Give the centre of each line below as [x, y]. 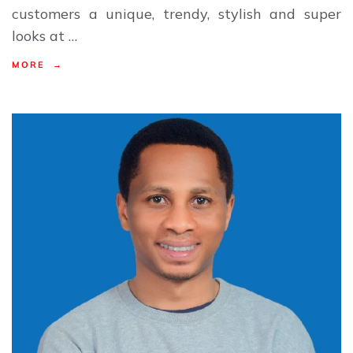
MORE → [38, 64]
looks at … [45, 35]
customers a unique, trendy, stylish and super [176, 13]
